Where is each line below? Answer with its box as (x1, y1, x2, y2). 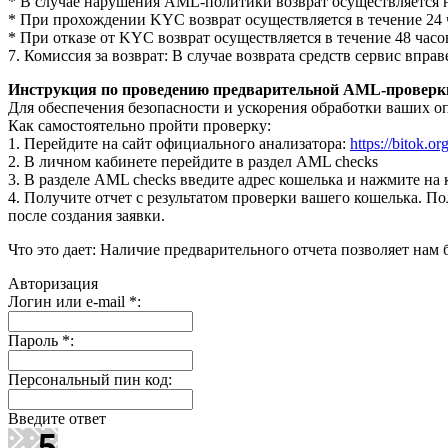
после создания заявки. (8, 206, 165, 224)
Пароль (8, 331, 62, 349)
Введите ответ (8, 409, 106, 427)
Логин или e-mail (8, 292, 129, 310)
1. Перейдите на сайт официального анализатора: (8, 134, 350, 152)
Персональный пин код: (8, 370, 172, 388)
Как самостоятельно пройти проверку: (8, 116, 271, 134)
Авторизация (8, 274, 98, 292)
